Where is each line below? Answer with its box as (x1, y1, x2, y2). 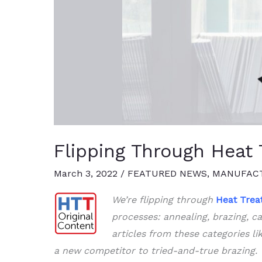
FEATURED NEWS (127, 168, 207, 180)
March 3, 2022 (54, 168, 120, 180)
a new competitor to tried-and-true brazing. (54, 245, 257, 257)
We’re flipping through (112, 194, 216, 206)
